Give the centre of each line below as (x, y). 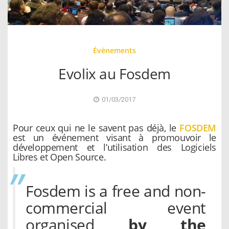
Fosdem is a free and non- (116, 191)
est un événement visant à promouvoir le (114, 137)
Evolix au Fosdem (114, 73)
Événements (114, 50)
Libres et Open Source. (60, 157)
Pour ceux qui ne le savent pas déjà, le (96, 128)
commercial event (116, 208)
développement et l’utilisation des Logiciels (114, 147)
